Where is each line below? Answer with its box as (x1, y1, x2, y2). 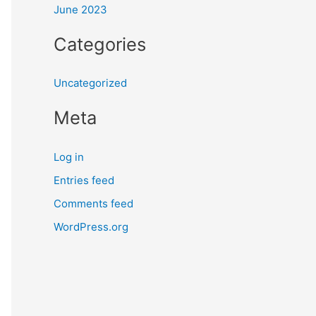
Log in (54, 150, 84, 164)
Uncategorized (54, 76, 127, 90)
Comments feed (54, 197, 133, 210)
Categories (54, 32, 146, 55)
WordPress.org (54, 220, 128, 234)
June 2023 (54, 3, 107, 16)
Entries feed (54, 173, 114, 187)
